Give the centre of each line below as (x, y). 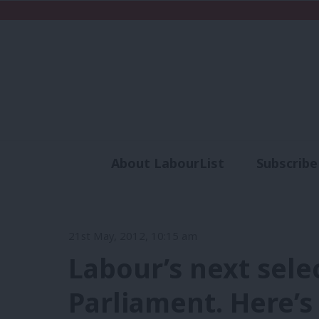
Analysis (204, 189)
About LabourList (167, 163)
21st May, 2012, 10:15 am (133, 235)
